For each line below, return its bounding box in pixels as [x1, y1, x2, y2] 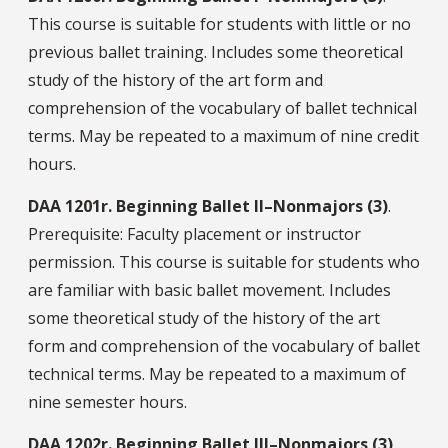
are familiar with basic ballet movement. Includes [28, 279, 391, 302]
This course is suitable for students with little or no [28, 13, 411, 36]
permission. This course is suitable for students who [28, 251, 420, 274]
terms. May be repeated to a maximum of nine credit [28, 125, 419, 148]
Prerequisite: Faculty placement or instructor [28, 223, 361, 246]
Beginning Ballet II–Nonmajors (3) [116, 195, 388, 218]
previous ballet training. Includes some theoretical [28, 41, 403, 64]
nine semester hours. [28, 391, 187, 414]
